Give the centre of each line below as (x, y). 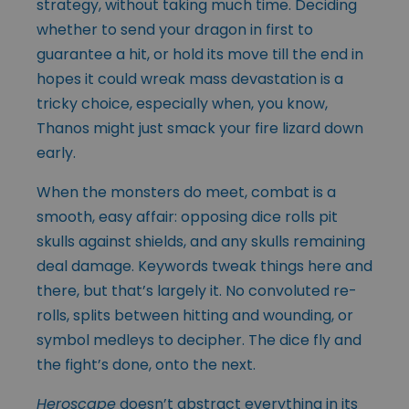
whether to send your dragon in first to (175, 29)
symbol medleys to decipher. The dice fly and (199, 340)
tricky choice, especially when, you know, (182, 103)
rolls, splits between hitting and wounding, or (195, 315)
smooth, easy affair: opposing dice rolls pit (187, 216)
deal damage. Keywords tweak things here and (204, 266)
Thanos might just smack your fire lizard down (200, 128)
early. (56, 152)
